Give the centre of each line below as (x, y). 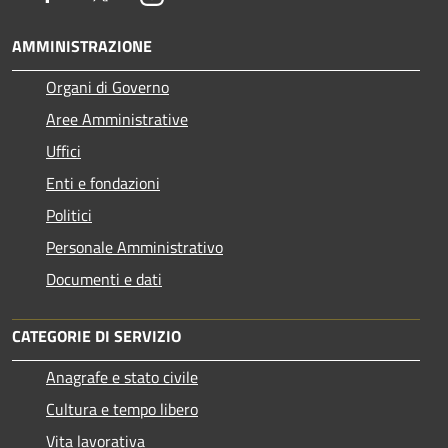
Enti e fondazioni (103, 183)
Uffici (63, 151)
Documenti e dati (104, 279)
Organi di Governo (107, 87)
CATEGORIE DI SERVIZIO (96, 336)
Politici (69, 215)
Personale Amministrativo (134, 247)
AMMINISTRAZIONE (82, 46)
